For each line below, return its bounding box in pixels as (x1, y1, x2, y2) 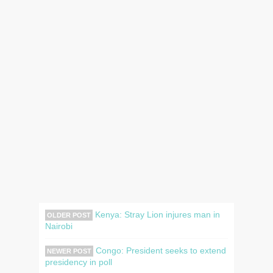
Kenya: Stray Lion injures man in (93, 209, 220, 219)
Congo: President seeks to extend (93, 245, 226, 255)
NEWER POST (47, 247, 91, 255)
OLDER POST (47, 211, 91, 219)
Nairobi (45, 221, 73, 231)
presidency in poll (45, 257, 112, 267)
